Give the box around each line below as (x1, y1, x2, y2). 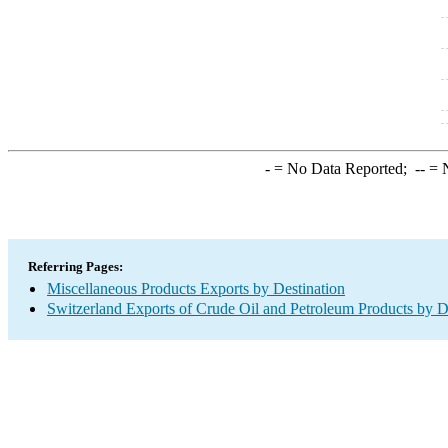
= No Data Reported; (269, 160, 415, 177)
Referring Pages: (28, 259, 123, 274)
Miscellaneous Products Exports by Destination (47, 280, 345, 297)
